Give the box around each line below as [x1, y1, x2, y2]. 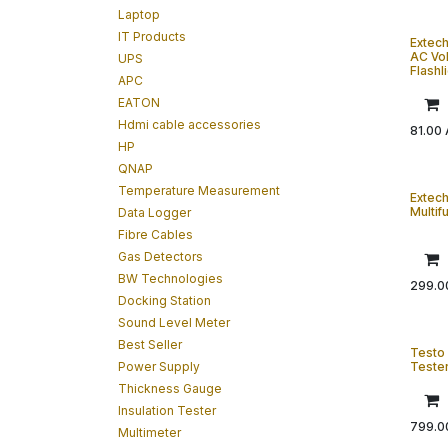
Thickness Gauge [118, 381, 222, 396]
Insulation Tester [118, 403, 216, 418]
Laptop [118, 7, 160, 22]
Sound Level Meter [118, 315, 230, 330]
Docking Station [118, 293, 211, 308]
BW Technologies [118, 271, 223, 286]
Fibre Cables [118, 227, 193, 242]
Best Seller [118, 337, 182, 352]
